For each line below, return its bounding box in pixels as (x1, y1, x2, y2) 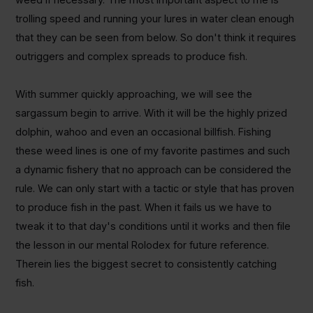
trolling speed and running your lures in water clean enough (15, 13, 294, 25)
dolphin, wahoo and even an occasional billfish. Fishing (15, 126, 271, 138)
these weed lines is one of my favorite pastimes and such (15, 145, 290, 157)
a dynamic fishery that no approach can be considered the (15, 163, 291, 176)
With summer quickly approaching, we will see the (15, 88, 252, 101)
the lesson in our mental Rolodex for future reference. (15, 239, 269, 252)
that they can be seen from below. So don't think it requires (15, 31, 296, 44)
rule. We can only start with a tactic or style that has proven (15, 182, 294, 195)
